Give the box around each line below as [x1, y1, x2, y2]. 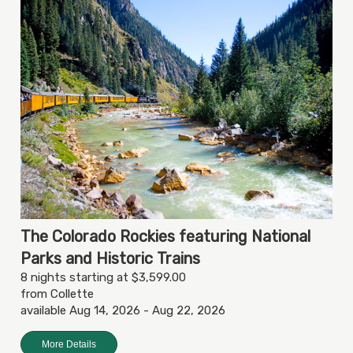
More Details [42, 339, 96, 351]
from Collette [20, 287, 94, 302]
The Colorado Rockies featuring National [20, 227, 310, 247]
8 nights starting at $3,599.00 [20, 270, 186, 285]
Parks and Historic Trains [20, 249, 200, 269]
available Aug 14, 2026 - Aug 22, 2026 [20, 303, 225, 318]
